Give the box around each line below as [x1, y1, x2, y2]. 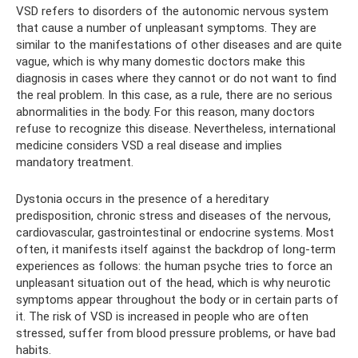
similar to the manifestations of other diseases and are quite [16, 38, 342, 52]
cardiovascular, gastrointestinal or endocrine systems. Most [16, 225, 334, 240]
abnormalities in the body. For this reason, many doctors [16, 105, 315, 119]
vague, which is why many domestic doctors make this [16, 54, 305, 69]
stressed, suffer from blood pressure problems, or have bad [16, 326, 336, 340]
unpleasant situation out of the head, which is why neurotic [16, 276, 331, 290]
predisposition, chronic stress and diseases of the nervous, [16, 209, 331, 223]
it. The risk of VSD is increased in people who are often [16, 309, 308, 324]
